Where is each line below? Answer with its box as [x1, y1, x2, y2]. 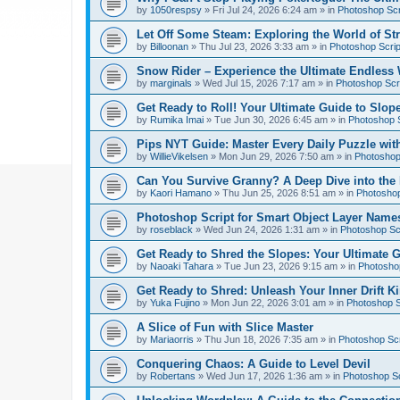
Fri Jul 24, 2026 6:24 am [212, 4, 317, 15]
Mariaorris [150, 334, 194, 345]
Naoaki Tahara [150, 261, 213, 271]
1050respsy [150, 4, 202, 15]
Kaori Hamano [150, 187, 212, 198]
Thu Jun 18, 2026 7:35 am [204, 334, 318, 345]
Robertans [150, 371, 196, 381]
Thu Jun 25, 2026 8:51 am [222, 187, 336, 198]
